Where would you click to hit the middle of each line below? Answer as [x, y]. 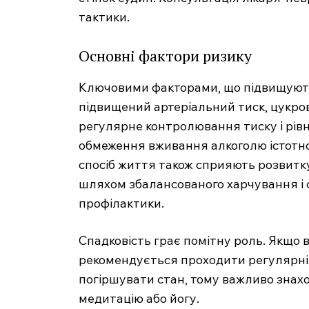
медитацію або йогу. [139, 299]
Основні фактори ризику [165, 56]
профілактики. [121, 203]
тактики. [104, 17]
